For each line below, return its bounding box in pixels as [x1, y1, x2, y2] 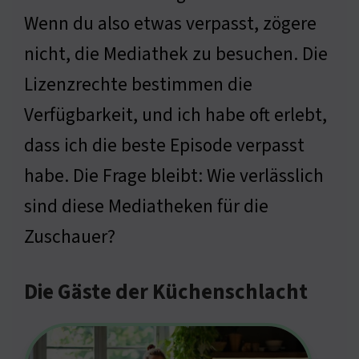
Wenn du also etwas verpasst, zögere [24, 10, 317, 37]
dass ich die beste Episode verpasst [24, 131, 305, 159]
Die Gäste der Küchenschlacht [24, 276, 308, 308]
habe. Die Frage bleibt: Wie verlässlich [24, 162, 324, 189]
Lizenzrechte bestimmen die [24, 71, 252, 98]
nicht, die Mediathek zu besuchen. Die [24, 40, 328, 67]
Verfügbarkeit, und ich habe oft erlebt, [24, 101, 327, 128]
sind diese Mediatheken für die [24, 192, 268, 220]
